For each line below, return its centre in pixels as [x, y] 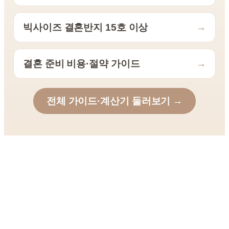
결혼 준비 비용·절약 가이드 [82, 63]
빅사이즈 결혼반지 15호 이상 [86, 27]
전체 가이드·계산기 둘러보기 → [114, 101]
